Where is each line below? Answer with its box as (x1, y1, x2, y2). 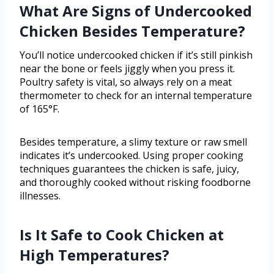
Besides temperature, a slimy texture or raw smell (20, 135, 247, 149)
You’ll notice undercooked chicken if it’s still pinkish (20, 48, 253, 62)
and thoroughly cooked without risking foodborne (20, 176, 251, 190)
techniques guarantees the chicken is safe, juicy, (20, 162, 239, 176)
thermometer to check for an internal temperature (20, 89, 252, 103)
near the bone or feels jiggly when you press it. (20, 62, 235, 76)
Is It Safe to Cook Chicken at (20, 224, 224, 245)
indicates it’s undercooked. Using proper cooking (20, 149, 243, 163)
